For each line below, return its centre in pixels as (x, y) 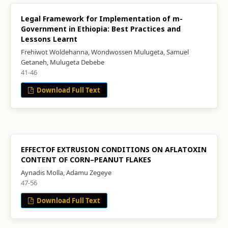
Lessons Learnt (49, 39)
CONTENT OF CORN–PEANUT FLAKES (86, 160)
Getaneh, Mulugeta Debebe (63, 62)
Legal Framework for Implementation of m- (102, 19)
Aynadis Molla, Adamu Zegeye (66, 173)
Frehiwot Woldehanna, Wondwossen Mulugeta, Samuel (105, 52)
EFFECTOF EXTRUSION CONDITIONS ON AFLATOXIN (114, 149)
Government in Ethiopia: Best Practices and (101, 29)
